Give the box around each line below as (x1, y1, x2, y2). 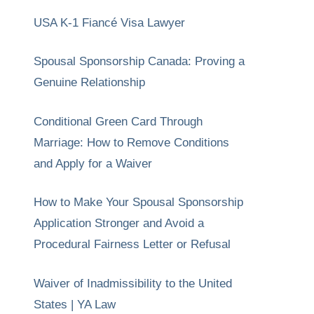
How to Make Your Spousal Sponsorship (34, 196, 243, 209)
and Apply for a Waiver (34, 156, 152, 170)
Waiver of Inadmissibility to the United (34, 276, 232, 290)
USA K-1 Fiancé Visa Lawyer (34, 15, 185, 29)
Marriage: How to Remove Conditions (34, 135, 229, 149)
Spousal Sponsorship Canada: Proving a (34, 55, 245, 68)
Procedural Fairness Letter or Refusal (34, 238, 231, 251)
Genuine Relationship (34, 76, 145, 89)
